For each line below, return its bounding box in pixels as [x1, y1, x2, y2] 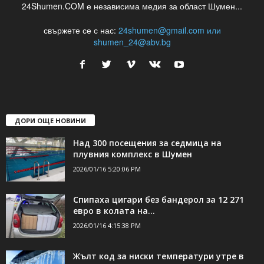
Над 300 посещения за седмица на [73, 188, 222, 200]
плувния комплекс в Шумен [73, 199, 192, 211]
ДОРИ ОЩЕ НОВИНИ [15, 167, 86, 176]
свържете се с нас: [43, 75, 118, 87]
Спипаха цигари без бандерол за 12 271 [73, 245, 244, 256]
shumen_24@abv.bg [93, 87, 171, 99]
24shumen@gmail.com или [118, 75, 221, 87]
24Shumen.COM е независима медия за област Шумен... [22, 51, 242, 63]
